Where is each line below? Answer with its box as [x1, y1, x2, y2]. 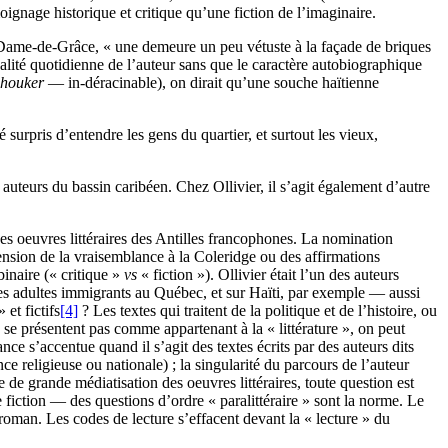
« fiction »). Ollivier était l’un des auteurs [137, 265, 399, 283]
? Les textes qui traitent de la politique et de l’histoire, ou [78, 301, 437, 319]
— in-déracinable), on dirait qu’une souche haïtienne [44, 73, 379, 91]
